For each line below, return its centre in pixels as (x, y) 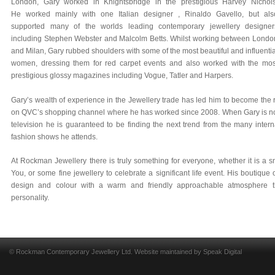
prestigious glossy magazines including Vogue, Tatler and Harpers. (122, 76)
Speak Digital (223, 251)
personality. (30, 198)
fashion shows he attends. (54, 137)
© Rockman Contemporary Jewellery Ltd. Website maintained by (106, 251)
